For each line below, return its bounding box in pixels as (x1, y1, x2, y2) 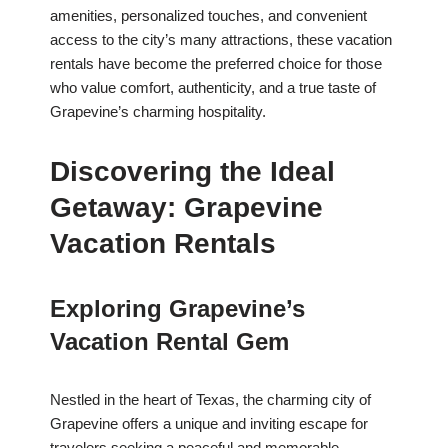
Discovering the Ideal (50, 156, 335, 188)
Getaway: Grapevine (50, 192, 323, 224)
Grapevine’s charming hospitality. (50, 103, 266, 121)
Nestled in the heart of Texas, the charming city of (50, 391, 371, 409)
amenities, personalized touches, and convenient (50, 7, 367, 25)
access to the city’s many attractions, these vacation (50, 31, 392, 49)
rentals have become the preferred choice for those (50, 55, 382, 73)
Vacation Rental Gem (50, 328, 289, 356)
